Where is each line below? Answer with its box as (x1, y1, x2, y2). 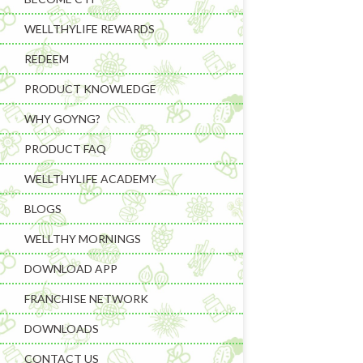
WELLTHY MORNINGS (24, 232, 141, 246)
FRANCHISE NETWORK (24, 292, 148, 305)
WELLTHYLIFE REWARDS (24, 22, 155, 36)
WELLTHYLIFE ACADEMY (24, 172, 156, 186)
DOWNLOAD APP (24, 262, 117, 275)
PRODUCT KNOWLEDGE (24, 82, 156, 96)
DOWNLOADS (24, 322, 99, 335)
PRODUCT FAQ (24, 142, 106, 156)
